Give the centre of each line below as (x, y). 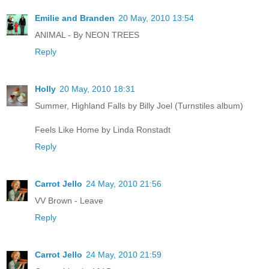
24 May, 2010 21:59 (124, 254)
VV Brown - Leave (69, 200)
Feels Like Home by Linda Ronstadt (103, 129)
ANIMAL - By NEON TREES (87, 35)
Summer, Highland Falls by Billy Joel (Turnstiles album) (139, 105)
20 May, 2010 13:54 (156, 18)
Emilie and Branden (75, 18)
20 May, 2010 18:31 (97, 89)
